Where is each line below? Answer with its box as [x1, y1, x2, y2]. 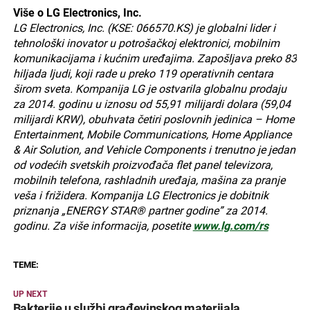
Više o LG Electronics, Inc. [12, 6, 142, 20]
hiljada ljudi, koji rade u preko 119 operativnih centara [12, 67, 273, 81]
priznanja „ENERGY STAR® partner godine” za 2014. [12, 204, 268, 218]
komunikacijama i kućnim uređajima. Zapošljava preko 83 [12, 52, 297, 66]
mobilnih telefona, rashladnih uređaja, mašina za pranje [12, 174, 285, 188]
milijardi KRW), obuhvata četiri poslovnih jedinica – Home [12, 113, 294, 127]
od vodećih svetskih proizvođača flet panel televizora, [12, 158, 273, 172]
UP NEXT [12, 289, 47, 300]
